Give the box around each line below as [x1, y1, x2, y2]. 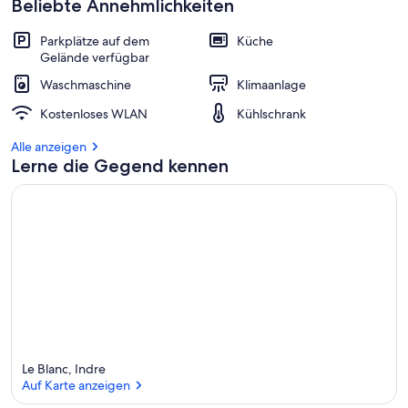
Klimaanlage [237, 76, 306, 93]
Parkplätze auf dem [40, 33, 149, 49]
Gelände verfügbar [40, 49, 149, 66]
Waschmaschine [40, 76, 131, 93]
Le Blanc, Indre [22, 360, 106, 377]
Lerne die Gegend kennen [11, 155, 229, 177]
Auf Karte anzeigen [22, 376, 130, 393]
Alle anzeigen [11, 138, 87, 155]
